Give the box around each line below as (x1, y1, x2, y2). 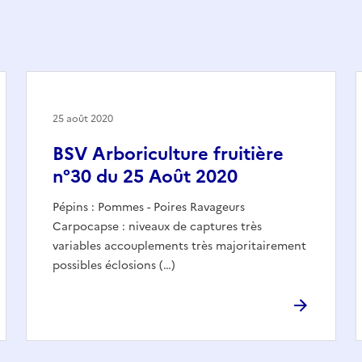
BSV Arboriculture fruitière (53, 140, 284, 167)
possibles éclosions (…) (53, 256, 175, 274)
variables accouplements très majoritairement (53, 237, 306, 255)
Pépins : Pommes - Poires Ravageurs (53, 198, 245, 216)
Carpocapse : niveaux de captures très (53, 217, 262, 235)
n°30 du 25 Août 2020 (53, 162, 238, 190)
